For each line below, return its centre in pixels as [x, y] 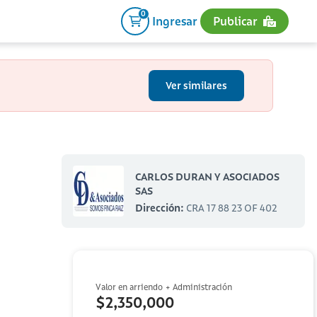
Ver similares [196, 86]
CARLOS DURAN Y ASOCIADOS [207, 177]
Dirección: [160, 208]
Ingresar [174, 21]
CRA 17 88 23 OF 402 [231, 208]
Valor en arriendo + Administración [163, 287]
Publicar [235, 21]
